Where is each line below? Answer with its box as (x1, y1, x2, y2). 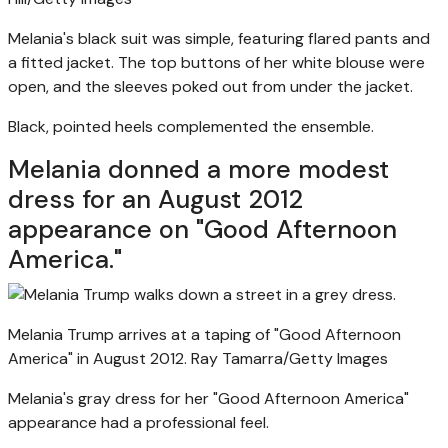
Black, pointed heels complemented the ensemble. (8, 115, 374, 137)
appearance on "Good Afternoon (8, 212, 397, 246)
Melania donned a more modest (8, 152, 389, 186)
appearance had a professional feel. (8, 411, 269, 433)
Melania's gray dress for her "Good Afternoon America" (8, 387, 409, 409)
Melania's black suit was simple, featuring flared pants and (8, 27, 430, 49)
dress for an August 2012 (8, 182, 303, 216)
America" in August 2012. (8, 347, 187, 369)
